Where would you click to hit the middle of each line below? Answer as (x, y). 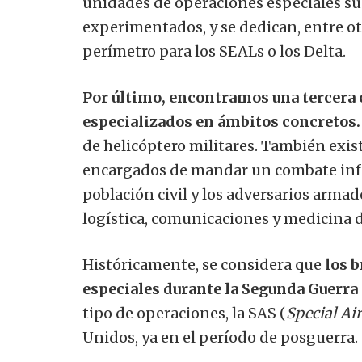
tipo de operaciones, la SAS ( (184, 314)
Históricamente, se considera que (202, 265)
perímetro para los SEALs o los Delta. (214, 52)
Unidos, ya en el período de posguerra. (220, 338)
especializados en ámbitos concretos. (221, 122)
